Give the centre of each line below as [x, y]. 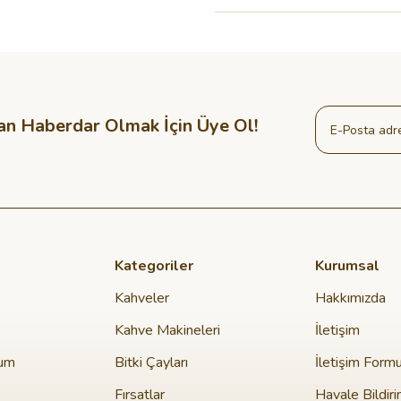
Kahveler [142, 298]
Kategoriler [154, 266]
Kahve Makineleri [167, 330]
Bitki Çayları [151, 363]
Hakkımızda [350, 298]
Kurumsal [347, 266]
